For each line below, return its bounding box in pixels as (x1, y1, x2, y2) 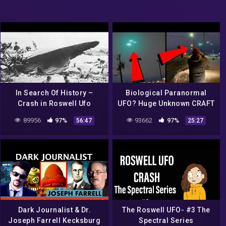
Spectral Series (139, 216, 194, 224)
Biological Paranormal (126, 88, 207, 97)
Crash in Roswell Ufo (18, 99, 91, 107)
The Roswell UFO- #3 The (122, 205, 210, 214)
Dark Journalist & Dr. (18, 205, 91, 214)
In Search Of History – (15, 88, 93, 97)
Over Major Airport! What (122, 109, 210, 118)
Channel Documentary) (14, 120, 95, 129)
